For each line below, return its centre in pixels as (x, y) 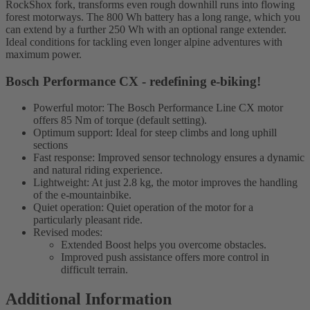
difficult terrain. (94, 270)
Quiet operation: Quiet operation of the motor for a (143, 208)
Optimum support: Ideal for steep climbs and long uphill (155, 133)
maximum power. (44, 54)
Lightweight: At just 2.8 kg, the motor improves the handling (165, 183)
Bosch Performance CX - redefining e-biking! (133, 81)
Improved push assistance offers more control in (165, 257)
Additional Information (89, 299)
